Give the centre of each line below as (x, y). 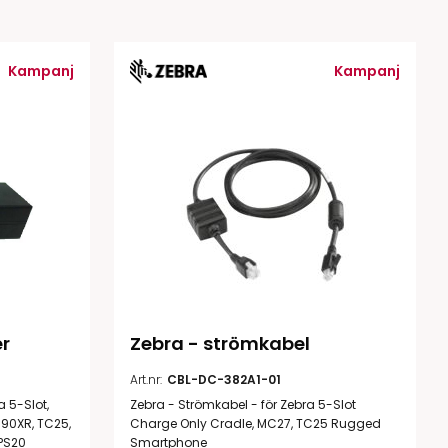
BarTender (208, 16)
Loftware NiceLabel (240, 55)
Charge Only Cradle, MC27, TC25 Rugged (255, 423)
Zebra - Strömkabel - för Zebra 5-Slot (243, 404)
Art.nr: (146, 379)
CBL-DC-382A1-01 (224, 379)
